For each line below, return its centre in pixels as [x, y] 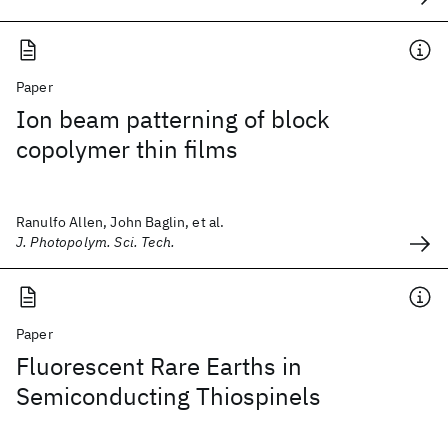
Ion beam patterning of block [173, 119]
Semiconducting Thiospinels [168, 396]
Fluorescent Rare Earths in [159, 366]
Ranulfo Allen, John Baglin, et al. [120, 222]
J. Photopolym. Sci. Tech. [95, 242]
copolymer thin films [127, 149]
